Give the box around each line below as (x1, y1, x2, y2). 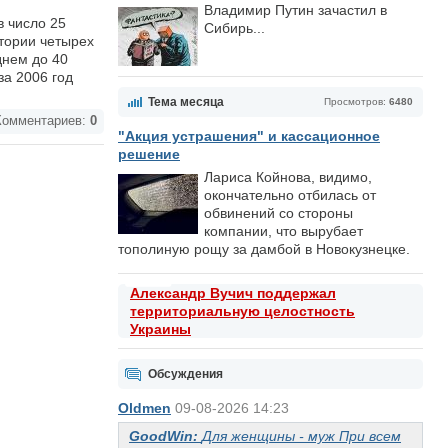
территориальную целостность (130, 303, 355, 319)
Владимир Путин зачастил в (204, 2, 387, 18)
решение (118, 146, 180, 162)
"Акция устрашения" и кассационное (118, 128, 380, 144)
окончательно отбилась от (204, 187, 376, 203)
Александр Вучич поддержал (130, 285, 336, 301)
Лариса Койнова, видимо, (204, 169, 372, 185)
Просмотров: (324, 96, 389, 107)
